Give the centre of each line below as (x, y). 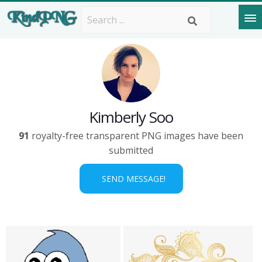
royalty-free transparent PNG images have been (136, 136)
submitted (131, 150)
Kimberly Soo (131, 117)
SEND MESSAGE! (131, 179)
